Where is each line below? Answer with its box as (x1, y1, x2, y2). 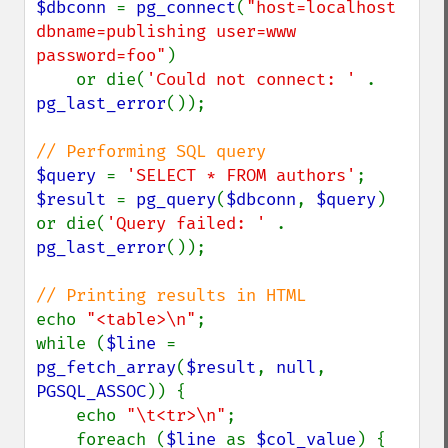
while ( (36, 333, 106, 354)
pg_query (136, 189, 216, 210)
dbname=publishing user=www (36, 21, 296, 42)
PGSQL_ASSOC (36, 381, 146, 402)
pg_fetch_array (36, 357, 176, 378)
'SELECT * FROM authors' (126, 165, 356, 186)
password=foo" (36, 45, 166, 66)
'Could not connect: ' (146, 69, 366, 90)
